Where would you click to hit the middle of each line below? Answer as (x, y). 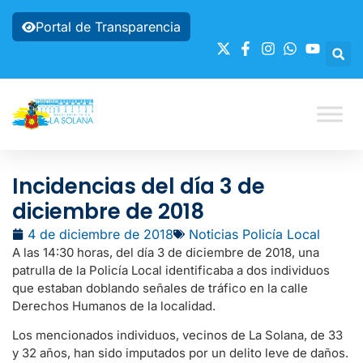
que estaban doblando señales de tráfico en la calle (160, 288)
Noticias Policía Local (254, 234)
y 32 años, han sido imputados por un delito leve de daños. (180, 353)
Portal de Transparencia (108, 27)
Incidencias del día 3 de (139, 186)
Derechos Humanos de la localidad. (114, 306)
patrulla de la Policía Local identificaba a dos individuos (171, 270)
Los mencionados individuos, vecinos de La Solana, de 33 (177, 335)
